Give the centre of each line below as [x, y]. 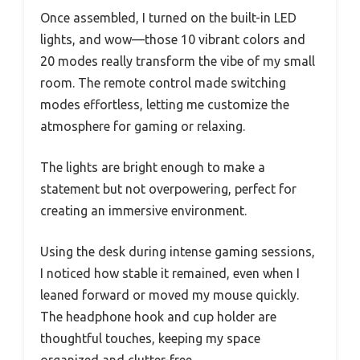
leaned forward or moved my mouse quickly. [170, 295]
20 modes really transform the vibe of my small [178, 61]
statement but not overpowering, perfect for [168, 188]
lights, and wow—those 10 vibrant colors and [173, 39]
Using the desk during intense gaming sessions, [178, 251]
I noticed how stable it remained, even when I [170, 273]
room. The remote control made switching [163, 82]
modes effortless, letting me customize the [165, 104]
